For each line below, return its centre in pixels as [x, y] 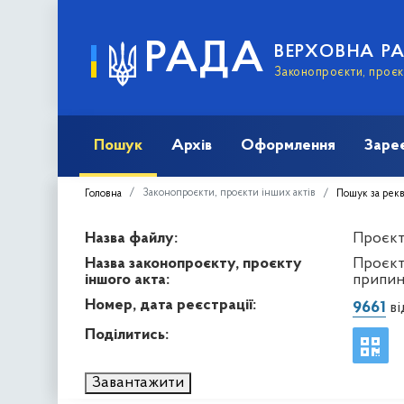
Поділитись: [127, 335]
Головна [103, 193]
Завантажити [138, 382]
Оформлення [288, 145]
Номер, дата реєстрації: [170, 305]
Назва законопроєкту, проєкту [193, 263]
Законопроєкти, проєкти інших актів [229, 193]
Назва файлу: [131, 238]
